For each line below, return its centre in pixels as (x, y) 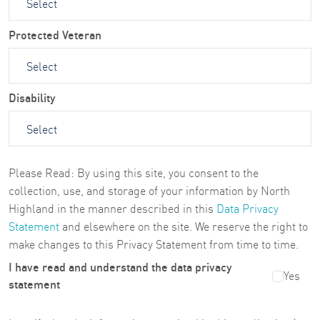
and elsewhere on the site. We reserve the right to (184, 226)
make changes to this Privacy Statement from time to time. (154, 244)
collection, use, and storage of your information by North (149, 190)
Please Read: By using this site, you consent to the (134, 172)
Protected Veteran (55, 34)
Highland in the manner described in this (112, 208)
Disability (32, 97)
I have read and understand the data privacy (120, 266)
